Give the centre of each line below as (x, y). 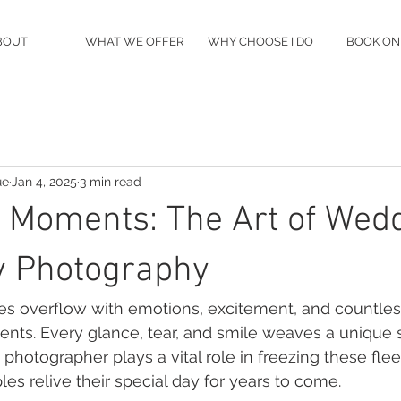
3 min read (111, 181)
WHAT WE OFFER (134, 42)
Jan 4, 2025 (44, 181)
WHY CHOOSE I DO (260, 42)
